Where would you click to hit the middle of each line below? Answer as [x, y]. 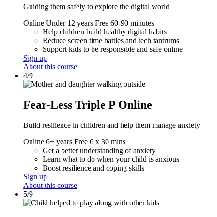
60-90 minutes [132, 23]
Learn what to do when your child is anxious [111, 159]
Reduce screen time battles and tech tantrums [111, 41]
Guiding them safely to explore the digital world [96, 7]
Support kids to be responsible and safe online [113, 49]
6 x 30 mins [108, 142]
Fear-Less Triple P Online [88, 105]
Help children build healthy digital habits [105, 32]
